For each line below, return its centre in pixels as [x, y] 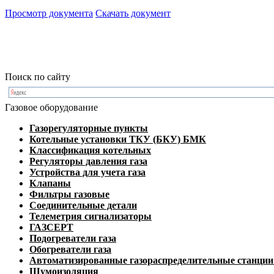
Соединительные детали [83, 205]
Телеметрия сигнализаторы [91, 216]
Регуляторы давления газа [88, 161]
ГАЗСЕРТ [51, 227]
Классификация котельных [90, 150]
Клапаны [50, 183]
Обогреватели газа [70, 249]
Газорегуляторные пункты [89, 128]
